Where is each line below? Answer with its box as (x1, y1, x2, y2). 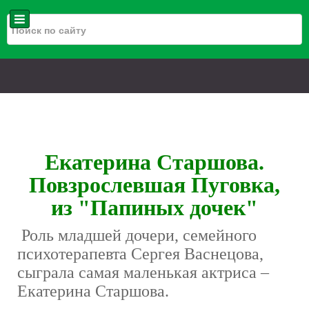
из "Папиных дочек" (51, 195, 258, 220)
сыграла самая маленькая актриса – (17, 263, 269, 281)
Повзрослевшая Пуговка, (29, 172, 280, 197)
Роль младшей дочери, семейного (17, 226, 257, 244)
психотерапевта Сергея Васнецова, (17, 245, 263, 263)
